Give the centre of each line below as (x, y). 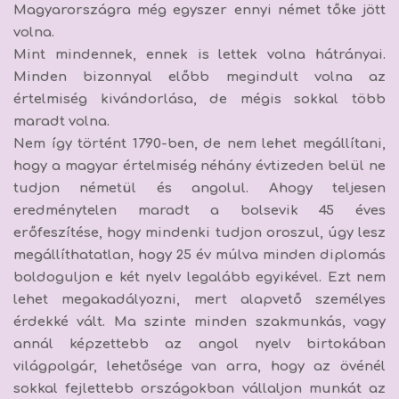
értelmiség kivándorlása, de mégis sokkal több (199, 99)
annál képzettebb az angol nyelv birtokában (199, 344)
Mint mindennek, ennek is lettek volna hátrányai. (199, 54)
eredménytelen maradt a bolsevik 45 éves (199, 210)
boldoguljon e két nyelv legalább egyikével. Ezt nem (199, 277)
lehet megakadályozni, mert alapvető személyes (199, 299)
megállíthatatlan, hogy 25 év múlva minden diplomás (199, 255)
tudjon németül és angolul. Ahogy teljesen (199, 188)
